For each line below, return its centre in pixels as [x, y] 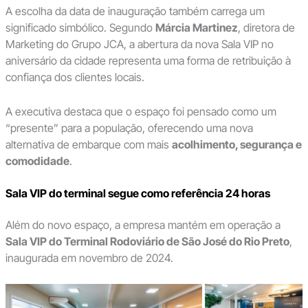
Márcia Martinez [196, 27]
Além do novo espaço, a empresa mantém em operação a [143, 225]
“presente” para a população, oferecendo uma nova [129, 128]
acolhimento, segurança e [236, 144]
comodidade [37, 161]
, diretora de [266, 27]
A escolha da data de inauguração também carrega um [135, 11]
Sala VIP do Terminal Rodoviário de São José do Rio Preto [147, 242]
